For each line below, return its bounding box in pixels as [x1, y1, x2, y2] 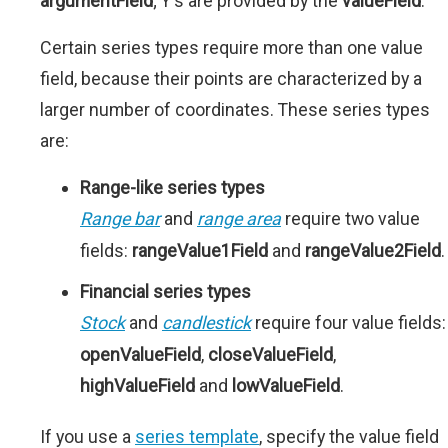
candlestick [162, 312, 251, 334]
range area [197, 208, 281, 230]
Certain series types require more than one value [40, 37, 423, 59]
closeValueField [208, 344, 333, 366]
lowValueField [232, 375, 340, 397]
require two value [281, 208, 420, 230]
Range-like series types [80, 177, 265, 199]
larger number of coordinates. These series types [40, 99, 430, 121]
